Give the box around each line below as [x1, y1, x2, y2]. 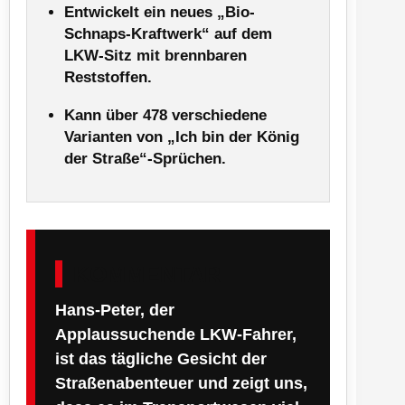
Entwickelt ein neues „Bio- [64, 3, 255, 21]
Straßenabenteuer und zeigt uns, [55, 373, 307, 392]
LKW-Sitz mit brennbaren [64, 46, 247, 64]
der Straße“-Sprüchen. [64, 149, 226, 167]
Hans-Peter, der [55, 300, 174, 319]
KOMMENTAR [73, 260, 221, 287]
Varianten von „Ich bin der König [64, 127, 299, 146]
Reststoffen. [64, 68, 152, 86]
